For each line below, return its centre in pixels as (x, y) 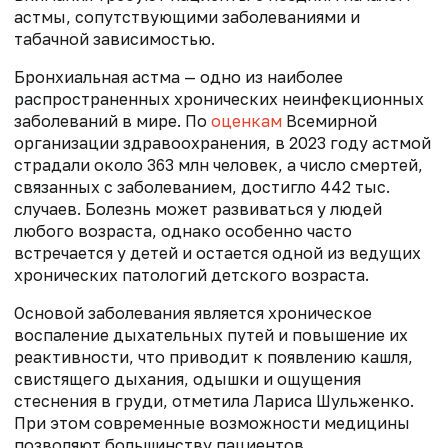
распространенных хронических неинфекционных (219, 98)
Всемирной (329, 120)
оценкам (246, 120)
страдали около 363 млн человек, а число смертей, (218, 164)
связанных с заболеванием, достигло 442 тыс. (202, 186)
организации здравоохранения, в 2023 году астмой (222, 142)
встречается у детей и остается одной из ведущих (217, 252)
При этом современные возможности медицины (212, 422)
